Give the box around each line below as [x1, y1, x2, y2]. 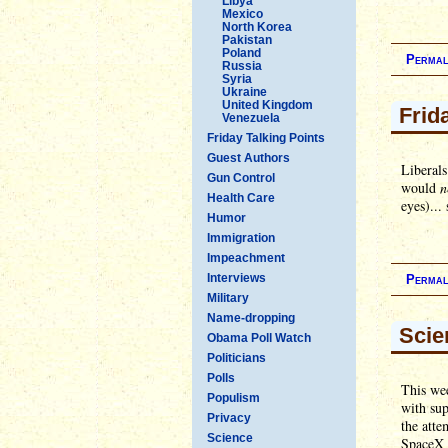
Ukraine [222, 84, 267, 99]
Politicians [207, 350, 266, 365]
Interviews [207, 270, 266, 285]
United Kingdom [222, 97, 313, 112]
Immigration [207, 230, 275, 245]
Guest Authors [207, 150, 290, 165]
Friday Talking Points [207, 130, 325, 145]
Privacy [207, 410, 251, 425]
